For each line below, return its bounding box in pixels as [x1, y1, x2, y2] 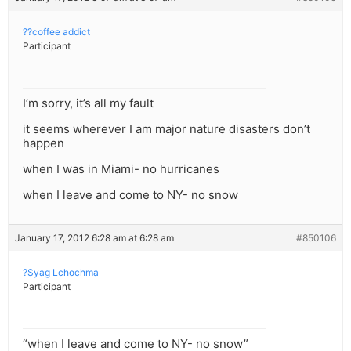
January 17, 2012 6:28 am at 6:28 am [15, 232, 174, 244]
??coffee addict [23, 26, 90, 38]
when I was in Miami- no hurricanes [23, 161, 219, 177]
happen [23, 136, 64, 151]
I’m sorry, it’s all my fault [23, 96, 154, 111]
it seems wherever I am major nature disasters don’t [23, 121, 310, 137]
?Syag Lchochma [23, 266, 99, 279]
